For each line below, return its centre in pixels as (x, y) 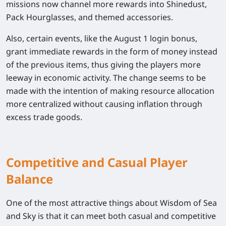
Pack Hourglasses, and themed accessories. (90, 17)
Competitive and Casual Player (97, 162)
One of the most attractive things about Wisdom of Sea (111, 203)
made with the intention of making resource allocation (110, 91)
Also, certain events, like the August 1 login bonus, (102, 39)
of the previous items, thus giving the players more (103, 65)
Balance (30, 179)
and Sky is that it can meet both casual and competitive (111, 216)
